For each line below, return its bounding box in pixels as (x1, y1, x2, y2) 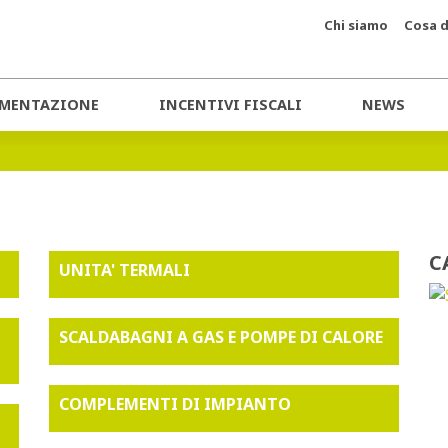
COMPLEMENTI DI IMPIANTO (58, 393, 291, 415)
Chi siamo (324, 16, 388, 34)
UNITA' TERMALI (58, 259, 190, 281)
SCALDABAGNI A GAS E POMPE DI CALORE (58, 326, 383, 348)
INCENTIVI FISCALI (159, 95, 302, 114)
